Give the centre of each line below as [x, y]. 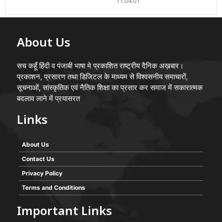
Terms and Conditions [54, 187]
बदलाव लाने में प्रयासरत [48, 98]
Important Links [64, 212]
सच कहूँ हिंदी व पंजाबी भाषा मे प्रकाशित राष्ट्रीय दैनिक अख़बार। [100, 65]
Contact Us [38, 159]
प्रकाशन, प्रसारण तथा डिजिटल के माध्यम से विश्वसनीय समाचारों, [102, 76]
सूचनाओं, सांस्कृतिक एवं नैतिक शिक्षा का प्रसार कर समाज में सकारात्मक [110, 87]
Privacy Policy [42, 173]
